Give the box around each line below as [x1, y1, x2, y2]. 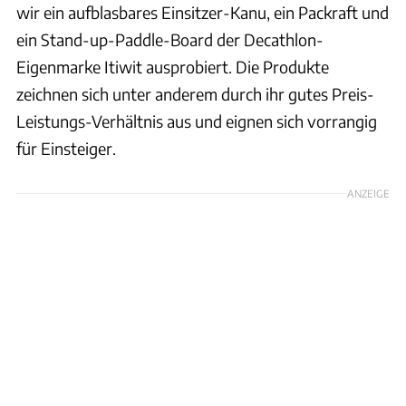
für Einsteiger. [16, 137, 116, 159]
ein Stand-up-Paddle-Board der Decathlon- [16, 28, 324, 50]
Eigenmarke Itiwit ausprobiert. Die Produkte [16, 55, 329, 77]
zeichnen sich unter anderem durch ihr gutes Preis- [16, 82, 374, 104]
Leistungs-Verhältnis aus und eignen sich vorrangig [16, 110, 377, 131]
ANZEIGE [347, 186, 390, 199]
